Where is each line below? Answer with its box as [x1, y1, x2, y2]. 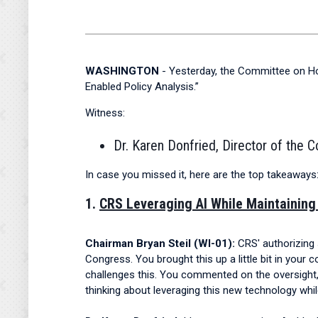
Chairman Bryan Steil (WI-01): [85, 237, 235, 250]
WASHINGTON [85, 65, 159, 77]
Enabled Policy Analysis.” [85, 80, 199, 93]
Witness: [85, 106, 125, 119]
